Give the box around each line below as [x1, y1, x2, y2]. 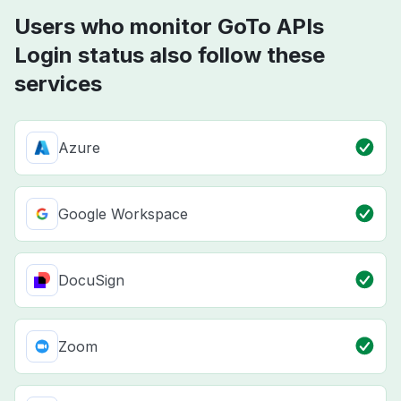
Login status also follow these [14, 42, 325, 69]
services [14, 71, 102, 98]
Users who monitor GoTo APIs [14, 13, 324, 40]
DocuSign [58, 271, 124, 290]
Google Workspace [58, 205, 188, 224]
